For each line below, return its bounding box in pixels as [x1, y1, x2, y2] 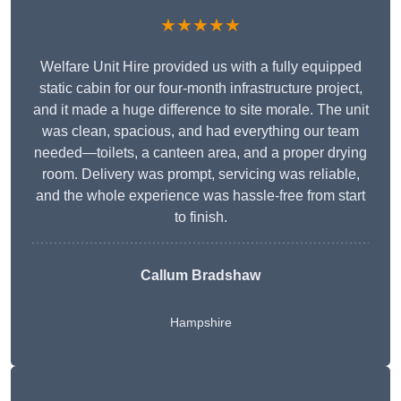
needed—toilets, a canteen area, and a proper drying [34, 145, 367, 161]
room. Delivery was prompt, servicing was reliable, [41, 166, 360, 183]
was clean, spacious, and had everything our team [42, 124, 359, 140]
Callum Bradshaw [141, 268, 260, 284]
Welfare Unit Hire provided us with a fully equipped [39, 59, 362, 75]
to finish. [174, 209, 227, 226]
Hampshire [169, 315, 232, 330]
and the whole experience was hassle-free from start [36, 188, 365, 204]
